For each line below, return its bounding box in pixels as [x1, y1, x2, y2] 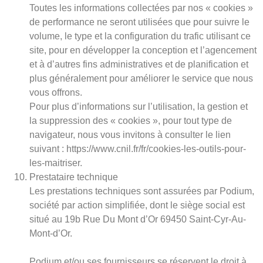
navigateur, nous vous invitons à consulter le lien [29, 129, 231, 140]
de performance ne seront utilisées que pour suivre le [29, 16, 249, 27]
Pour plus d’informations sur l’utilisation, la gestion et [29, 101, 248, 112]
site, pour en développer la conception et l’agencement [29, 45, 257, 55]
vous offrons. [29, 87, 82, 97]
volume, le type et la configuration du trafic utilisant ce [29, 31, 251, 41]
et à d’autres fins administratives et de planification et [29, 59, 248, 69]
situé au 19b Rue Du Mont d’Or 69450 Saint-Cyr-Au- [29, 214, 246, 224]
